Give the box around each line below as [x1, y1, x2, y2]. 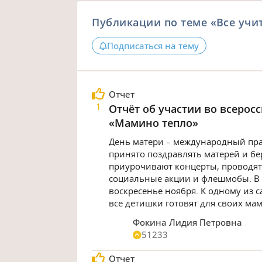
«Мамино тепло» [108, 115, 198, 130]
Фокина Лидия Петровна [133, 216, 243, 228]
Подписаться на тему [107, 40, 199, 52]
